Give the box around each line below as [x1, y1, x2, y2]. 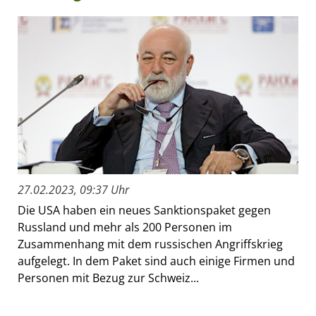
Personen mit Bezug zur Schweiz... [18, 270, 199, 286]
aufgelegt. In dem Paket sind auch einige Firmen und [18, 253, 295, 269]
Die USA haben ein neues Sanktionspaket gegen [18, 202, 271, 219]
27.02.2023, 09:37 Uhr [18, 182, 129, 198]
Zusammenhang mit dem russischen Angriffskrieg [18, 236, 283, 253]
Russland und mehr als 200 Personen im [18, 219, 232, 236]
